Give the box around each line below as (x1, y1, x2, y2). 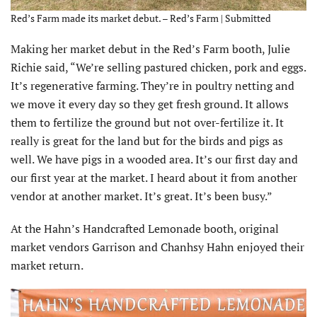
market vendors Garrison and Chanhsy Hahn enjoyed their (11, 239, 304, 255)
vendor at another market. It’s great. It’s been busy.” (11, 188, 272, 204)
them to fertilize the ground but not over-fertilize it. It (11, 115, 284, 131)
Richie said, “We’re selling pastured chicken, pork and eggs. (11, 59, 306, 76)
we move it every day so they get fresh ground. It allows (11, 96, 289, 113)
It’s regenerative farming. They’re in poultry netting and (11, 78, 294, 94)
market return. (11, 258, 83, 274)
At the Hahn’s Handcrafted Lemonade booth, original (11, 221, 279, 237)
